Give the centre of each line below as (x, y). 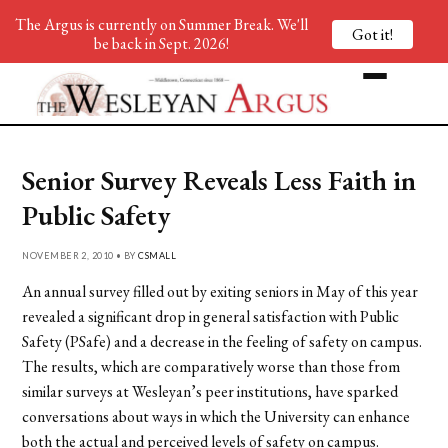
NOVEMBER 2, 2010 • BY (80, 255)
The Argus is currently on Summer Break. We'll (161, 24)
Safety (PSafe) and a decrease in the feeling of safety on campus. (222, 341)
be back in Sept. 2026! (161, 43)
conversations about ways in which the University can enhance (216, 416)
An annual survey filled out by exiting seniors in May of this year (220, 291)
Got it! (372, 34)
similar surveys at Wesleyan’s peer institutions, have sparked (210, 391)
